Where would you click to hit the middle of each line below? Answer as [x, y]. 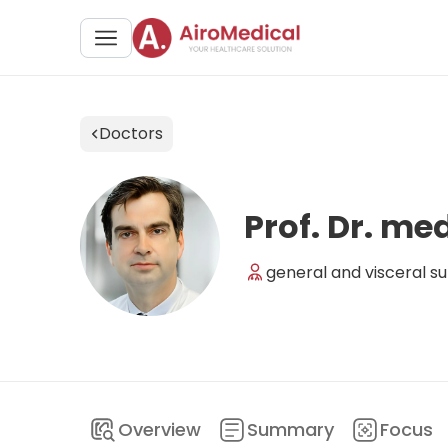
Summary [290, 429]
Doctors [131, 133]
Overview [159, 429]
